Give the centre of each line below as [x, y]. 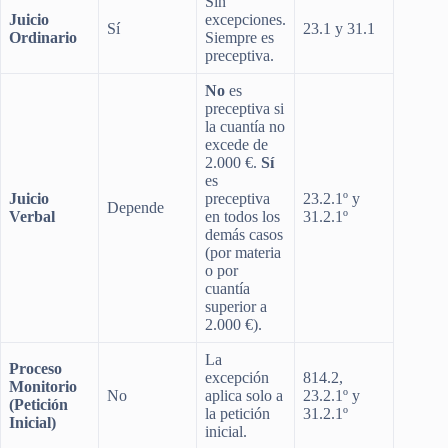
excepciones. [245, 19]
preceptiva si [244, 108]
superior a [236, 306]
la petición [237, 413]
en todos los [242, 216]
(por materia [243, 252]
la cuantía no [245, 126]
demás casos [244, 234]
